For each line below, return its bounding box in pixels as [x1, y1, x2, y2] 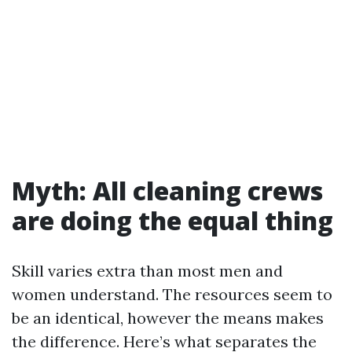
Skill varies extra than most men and [12, 261, 283, 280]
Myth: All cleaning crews [12, 174, 323, 207]
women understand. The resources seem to [12, 284, 332, 304]
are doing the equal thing [12, 203, 333, 237]
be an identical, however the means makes [12, 308, 324, 328]
